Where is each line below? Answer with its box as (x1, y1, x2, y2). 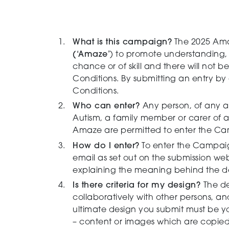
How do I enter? (73, 142, 140, 150)
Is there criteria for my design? (73, 181, 203, 190)
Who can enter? (73, 102, 143, 111)
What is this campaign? (73, 38, 172, 47)
